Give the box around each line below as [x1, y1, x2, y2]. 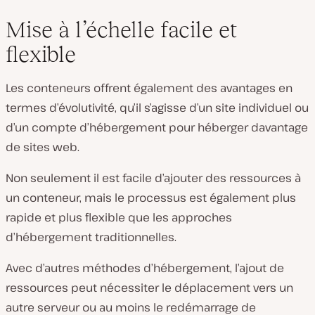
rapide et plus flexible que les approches [6, 209, 232, 225]
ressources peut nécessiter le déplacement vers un [6, 279, 293, 295]
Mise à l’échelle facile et [6, 16, 237, 42]
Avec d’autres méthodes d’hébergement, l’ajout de [6, 259, 284, 276]
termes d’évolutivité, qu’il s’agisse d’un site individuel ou [6, 99, 309, 115]
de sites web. [6, 139, 79, 155]
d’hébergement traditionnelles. [6, 229, 176, 245]
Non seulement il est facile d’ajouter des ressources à [6, 169, 301, 186]
